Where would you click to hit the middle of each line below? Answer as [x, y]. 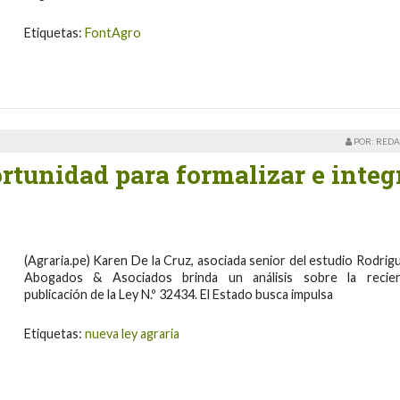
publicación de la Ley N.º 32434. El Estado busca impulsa [178, 294]
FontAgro [112, 33]
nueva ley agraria [132, 333]
